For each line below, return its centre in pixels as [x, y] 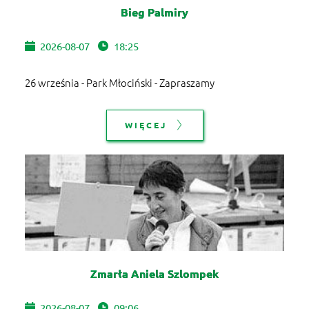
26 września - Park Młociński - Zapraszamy [119, 82]
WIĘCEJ [146, 124]
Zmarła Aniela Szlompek [154, 273]
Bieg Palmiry [154, 12]
